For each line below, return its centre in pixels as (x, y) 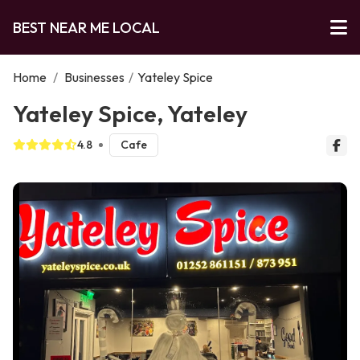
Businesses (94, 77)
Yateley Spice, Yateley (130, 113)
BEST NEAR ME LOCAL (86, 27)
